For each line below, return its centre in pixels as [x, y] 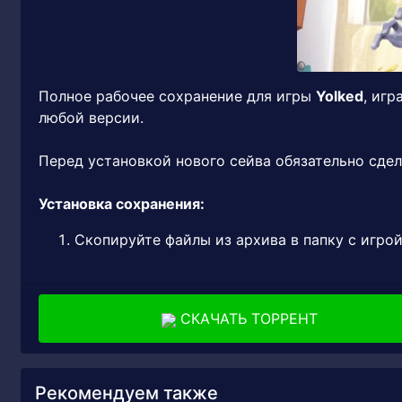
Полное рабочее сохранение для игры [177, 96]
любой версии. [91, 118]
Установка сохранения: [122, 204]
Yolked [340, 96]
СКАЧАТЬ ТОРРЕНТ [247, 319]
